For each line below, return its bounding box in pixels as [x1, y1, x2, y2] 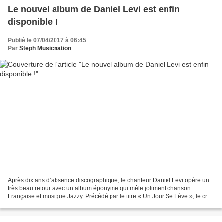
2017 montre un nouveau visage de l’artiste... [8, 201, 129, 208]
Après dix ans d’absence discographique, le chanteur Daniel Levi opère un [8, 177, 209, 184]
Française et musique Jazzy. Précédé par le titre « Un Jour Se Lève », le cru [8, 193, 211, 200]
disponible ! [8, 16, 58, 27]
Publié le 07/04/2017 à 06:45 [8, 36, 86, 44]
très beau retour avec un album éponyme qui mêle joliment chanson [8, 185, 191, 192]
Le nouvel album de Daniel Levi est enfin [8, 4, 180, 14]
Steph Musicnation [19, 44, 71, 52]
